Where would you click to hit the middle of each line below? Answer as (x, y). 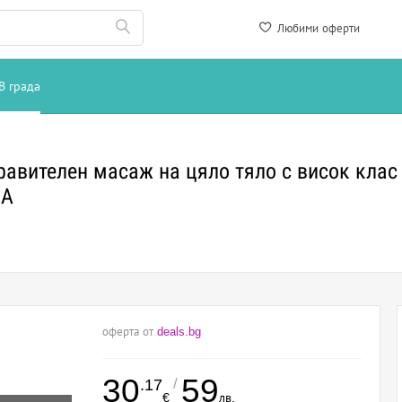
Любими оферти (317, 28)
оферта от (129, 332)
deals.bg (179, 332)
